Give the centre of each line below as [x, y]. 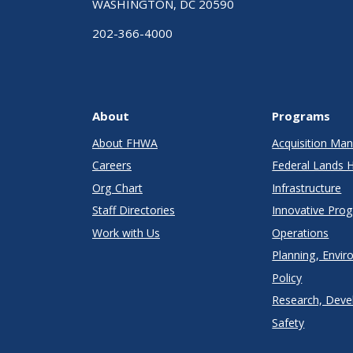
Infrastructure [307, 188]
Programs [301, 116]
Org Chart [117, 188]
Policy [287, 277]
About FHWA [125, 143]
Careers [112, 165]
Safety [288, 322]
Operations [301, 232]
